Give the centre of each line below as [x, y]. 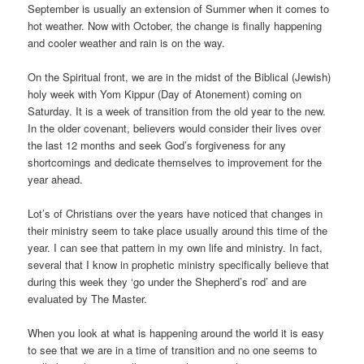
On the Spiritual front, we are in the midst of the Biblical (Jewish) [180, 76]
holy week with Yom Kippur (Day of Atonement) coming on [165, 93]
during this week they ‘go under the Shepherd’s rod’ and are [167, 281]
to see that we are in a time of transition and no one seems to [173, 349]
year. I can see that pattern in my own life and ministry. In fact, [175, 247]
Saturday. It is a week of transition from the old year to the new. [177, 110]
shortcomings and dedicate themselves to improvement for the [175, 162]
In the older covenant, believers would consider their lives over [175, 128]
